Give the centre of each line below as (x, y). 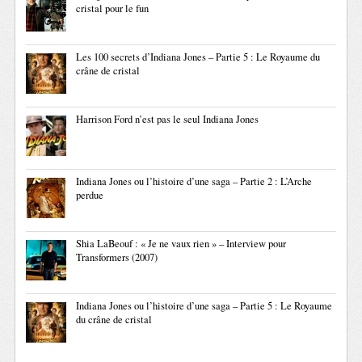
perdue (90, 195)
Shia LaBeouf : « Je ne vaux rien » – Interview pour (181, 244)
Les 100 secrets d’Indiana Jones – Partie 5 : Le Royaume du (198, 57)
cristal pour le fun (113, 8)
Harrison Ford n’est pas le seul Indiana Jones (168, 119)
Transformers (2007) (117, 257)
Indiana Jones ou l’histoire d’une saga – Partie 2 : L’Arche (194, 181)
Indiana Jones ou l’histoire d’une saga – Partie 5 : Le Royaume (204, 306)
